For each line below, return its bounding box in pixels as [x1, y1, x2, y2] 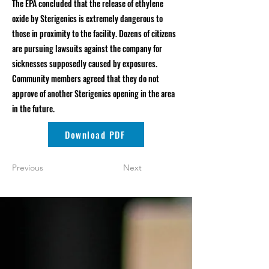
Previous [12, 162, 43, 173]
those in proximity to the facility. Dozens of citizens [12, 27, 176, 40]
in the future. [12, 102, 55, 115]
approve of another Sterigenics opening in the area [12, 87, 175, 100]
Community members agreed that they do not [12, 72, 159, 85]
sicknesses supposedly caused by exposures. [12, 57, 157, 70]
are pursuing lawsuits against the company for [12, 42, 162, 55]
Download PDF [65, 128, 125, 141]
